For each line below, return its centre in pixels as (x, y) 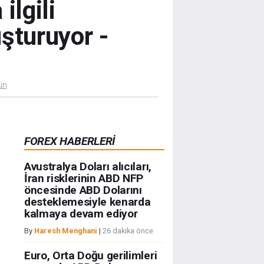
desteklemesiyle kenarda (87, 202)
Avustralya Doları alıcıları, (88, 167)
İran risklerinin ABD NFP (84, 179)
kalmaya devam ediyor (81, 214)
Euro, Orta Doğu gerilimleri (90, 256)
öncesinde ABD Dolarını (83, 190)
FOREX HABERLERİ (70, 141)
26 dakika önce (128, 231)
